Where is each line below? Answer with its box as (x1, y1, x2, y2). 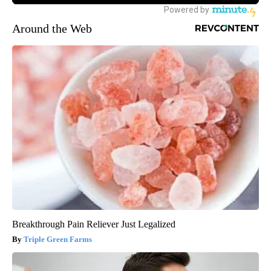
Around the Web (12, 21, 92, 35)
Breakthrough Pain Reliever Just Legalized (12, 218, 175, 229)
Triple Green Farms (24, 234, 92, 244)
